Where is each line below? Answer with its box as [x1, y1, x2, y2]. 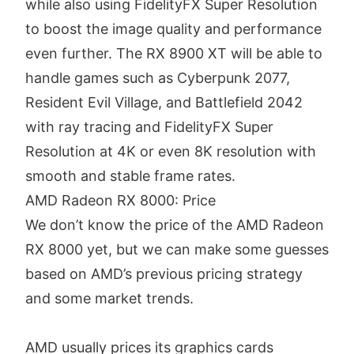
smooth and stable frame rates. [25, 168, 235, 185]
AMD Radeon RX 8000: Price [25, 192, 216, 209]
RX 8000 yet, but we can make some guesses [25, 241, 329, 258]
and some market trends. [25, 290, 194, 307]
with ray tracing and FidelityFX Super [25, 119, 273, 136]
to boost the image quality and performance [25, 21, 322, 38]
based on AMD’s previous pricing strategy [25, 265, 303, 283]
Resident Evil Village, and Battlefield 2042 [25, 94, 303, 111]
